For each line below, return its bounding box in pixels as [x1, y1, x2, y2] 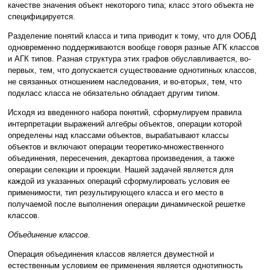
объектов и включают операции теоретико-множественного [8, 142, 224, 152]
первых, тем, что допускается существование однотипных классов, [8, 66, 257, 75]
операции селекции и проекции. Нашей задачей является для [8, 165, 233, 175]
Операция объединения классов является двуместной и [8, 250, 214, 259]
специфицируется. [8, 12, 75, 22]
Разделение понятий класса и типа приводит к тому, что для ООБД [8, 31, 256, 41]
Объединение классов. [8, 230, 90, 240]
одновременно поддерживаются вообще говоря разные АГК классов [8, 43, 259, 52]
